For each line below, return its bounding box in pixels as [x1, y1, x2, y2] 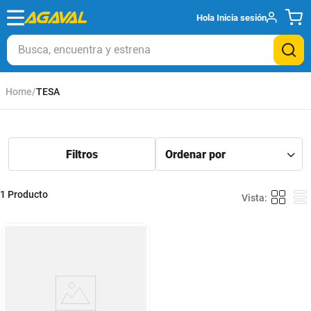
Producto [8, 189, 48, 200]
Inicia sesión [217, 12, 267, 23]
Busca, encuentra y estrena [6, 33, 142, 47]
